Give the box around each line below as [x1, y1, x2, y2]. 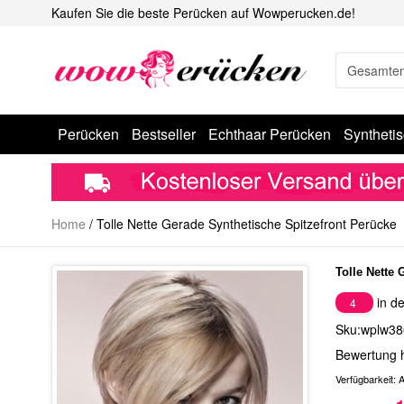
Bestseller [132, 124, 196, 144]
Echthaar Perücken [208, 124, 331, 144]
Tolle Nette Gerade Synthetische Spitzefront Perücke [96, 215, 397, 234]
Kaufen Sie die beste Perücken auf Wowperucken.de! [51, 4, 355, 22]
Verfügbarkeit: [335, 372, 399, 387]
